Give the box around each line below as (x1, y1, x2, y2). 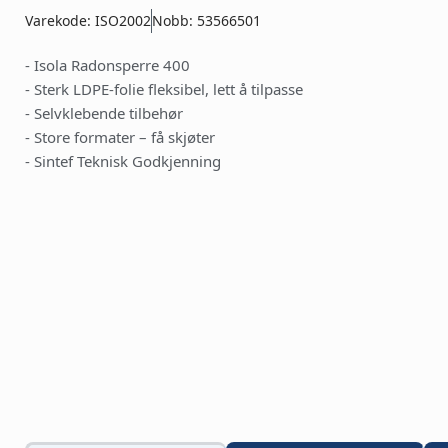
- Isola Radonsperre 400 (25, 55, 190, 76)
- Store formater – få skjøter (25, 127, 215, 148)
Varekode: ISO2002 (25, 11, 151, 31)
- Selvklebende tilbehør (25, 103, 183, 124)
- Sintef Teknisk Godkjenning (25, 151, 221, 172)
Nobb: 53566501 (152, 11, 261, 31)
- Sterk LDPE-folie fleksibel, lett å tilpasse (25, 79, 303, 100)
